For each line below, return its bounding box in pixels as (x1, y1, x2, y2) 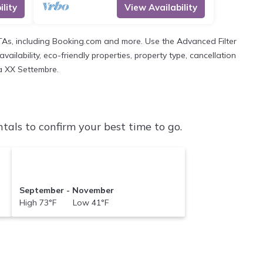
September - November (19, 184, 114, 195)
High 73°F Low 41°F (19, 197, 109, 208)
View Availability (124, 2, 197, 13)
